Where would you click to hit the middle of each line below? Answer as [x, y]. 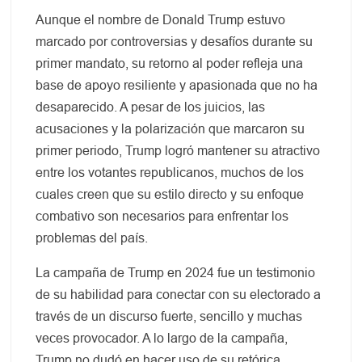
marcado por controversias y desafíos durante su [175, 41]
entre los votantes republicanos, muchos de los [170, 172]
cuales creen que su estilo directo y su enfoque [170, 194]
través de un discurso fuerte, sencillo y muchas [169, 316]
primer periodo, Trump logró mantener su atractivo [178, 150]
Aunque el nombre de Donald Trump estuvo [161, 19]
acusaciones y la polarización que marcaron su [170, 128]
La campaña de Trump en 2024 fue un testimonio [176, 272]
